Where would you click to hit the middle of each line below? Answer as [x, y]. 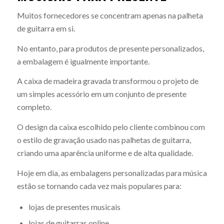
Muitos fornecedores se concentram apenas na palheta [110, 15]
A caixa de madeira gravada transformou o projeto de [107, 81]
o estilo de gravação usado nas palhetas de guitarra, [104, 140]
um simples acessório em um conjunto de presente [101, 94]
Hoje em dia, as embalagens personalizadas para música [112, 172]
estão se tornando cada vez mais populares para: [99, 185]
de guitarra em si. [46, 28]
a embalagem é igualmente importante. [83, 61]
